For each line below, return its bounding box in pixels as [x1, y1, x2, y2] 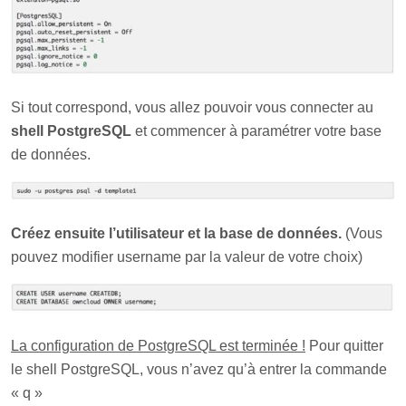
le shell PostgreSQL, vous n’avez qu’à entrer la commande [11, 361, 387, 377]
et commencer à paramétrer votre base [131, 122, 382, 139]
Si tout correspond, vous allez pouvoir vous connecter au [11, 99, 373, 115]
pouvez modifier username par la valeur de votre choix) [11, 249, 362, 266]
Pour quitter [305, 337, 383, 353]
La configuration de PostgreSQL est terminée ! [11, 337, 305, 353]
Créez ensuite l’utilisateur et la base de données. [11, 226, 342, 242]
